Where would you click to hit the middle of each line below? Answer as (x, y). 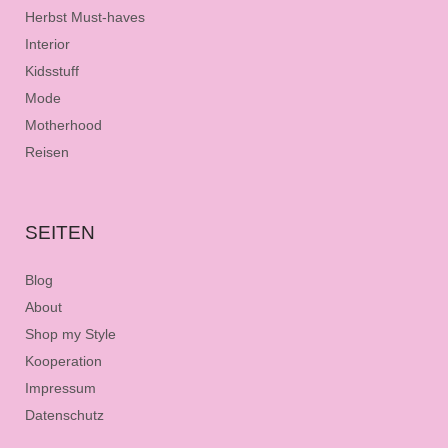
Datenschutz (64, 415)
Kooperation (63, 361)
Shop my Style (70, 334)
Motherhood (63, 125)
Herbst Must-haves (85, 17)
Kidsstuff (52, 71)
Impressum (60, 388)
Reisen (47, 152)
